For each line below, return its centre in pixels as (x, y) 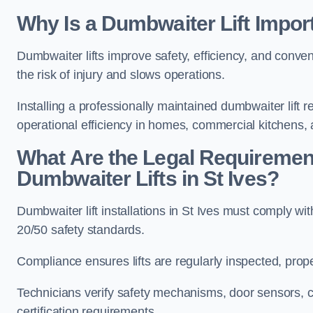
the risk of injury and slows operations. (123, 75)
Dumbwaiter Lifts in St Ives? (148, 179)
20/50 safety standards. (82, 230)
